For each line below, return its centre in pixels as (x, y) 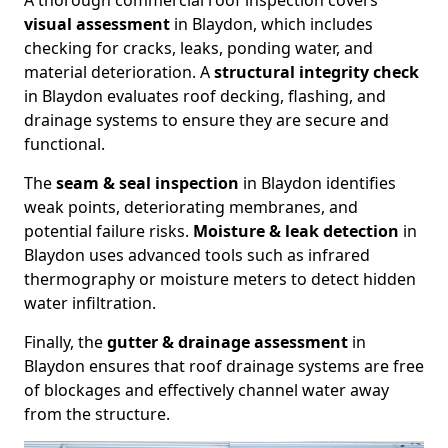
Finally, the (65, 342)
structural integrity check (316, 72)
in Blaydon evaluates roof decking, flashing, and (205, 96)
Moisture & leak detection (296, 231)
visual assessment (97, 24)
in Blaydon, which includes (271, 24)
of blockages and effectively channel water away (206, 390)
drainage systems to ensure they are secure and (206, 120)
